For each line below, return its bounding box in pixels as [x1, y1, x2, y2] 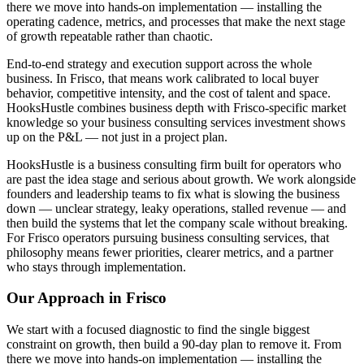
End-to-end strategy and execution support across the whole [6, 56, 312, 71]
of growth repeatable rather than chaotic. [6, 28, 213, 43]
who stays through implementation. [6, 259, 186, 274]
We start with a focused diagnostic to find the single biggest [6, 323, 310, 337]
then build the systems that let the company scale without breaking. [6, 215, 348, 230]
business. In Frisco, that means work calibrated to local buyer [6, 71, 318, 85]
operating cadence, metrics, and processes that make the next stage [6, 14, 345, 28]
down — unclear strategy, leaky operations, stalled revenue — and [6, 201, 346, 215]
